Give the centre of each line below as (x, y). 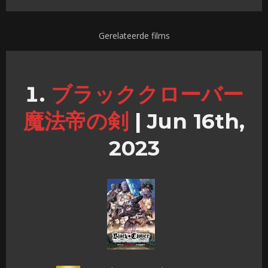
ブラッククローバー (147, 94)
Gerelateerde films (134, 36)
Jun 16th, (193, 121)
